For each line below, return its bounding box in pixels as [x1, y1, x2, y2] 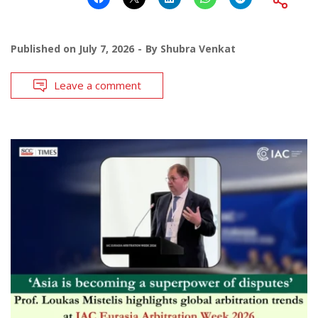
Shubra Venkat [160, 41, 236, 55]
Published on [11, 41, 79, 55]
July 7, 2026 [79, 41, 134, 55]
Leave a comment [54, 77, 141, 92]
